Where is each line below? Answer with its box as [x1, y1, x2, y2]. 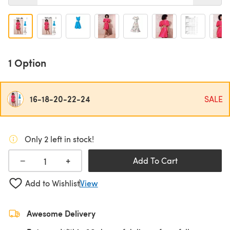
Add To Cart [132, 155, 178, 166]
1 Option [8, 55, 46, 70]
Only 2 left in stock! [25, 133, 94, 144]
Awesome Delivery [27, 207, 95, 219]
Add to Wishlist [25, 178, 80, 189]
